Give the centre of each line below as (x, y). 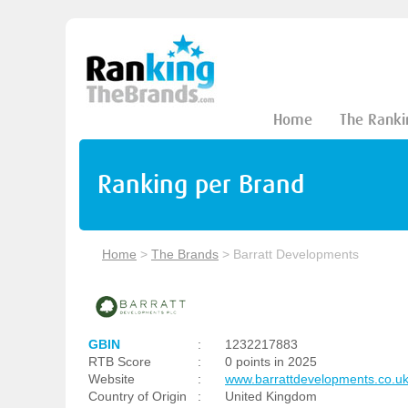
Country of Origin (138, 396)
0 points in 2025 (271, 362)
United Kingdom (271, 396)
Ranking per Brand (201, 184)
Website (112, 379)
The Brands (185, 254)
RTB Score (120, 362)
